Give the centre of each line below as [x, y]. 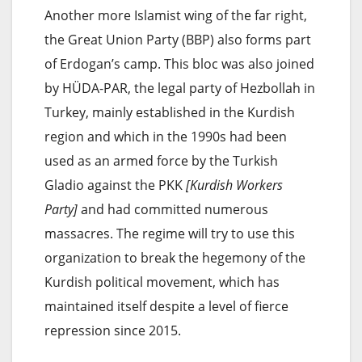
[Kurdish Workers [234, 185]
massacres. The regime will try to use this [170, 233]
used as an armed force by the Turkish [161, 160]
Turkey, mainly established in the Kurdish [170, 112]
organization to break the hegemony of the [175, 257]
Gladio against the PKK [115, 185]
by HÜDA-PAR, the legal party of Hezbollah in [180, 88]
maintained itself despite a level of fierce [166, 306]
